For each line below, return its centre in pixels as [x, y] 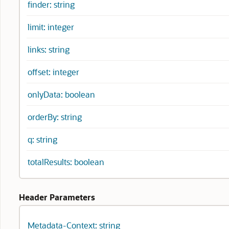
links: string [49, 49]
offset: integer [53, 72]
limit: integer [51, 27]
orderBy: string [55, 117]
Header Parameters [57, 197]
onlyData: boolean [61, 94]
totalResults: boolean [66, 162]
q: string [42, 139]
